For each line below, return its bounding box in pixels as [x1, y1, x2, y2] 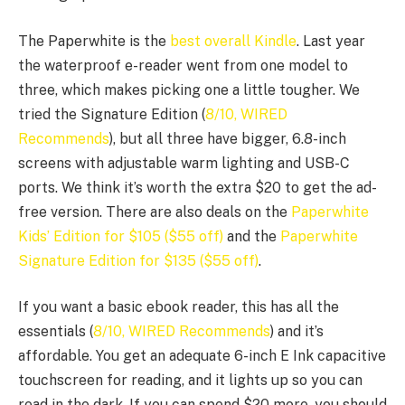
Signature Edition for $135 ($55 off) [18, 251, 259, 269]
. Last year [297, 32, 365, 50]
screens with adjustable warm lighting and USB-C [18, 154, 350, 172]
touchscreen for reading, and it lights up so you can [18, 372, 363, 390]
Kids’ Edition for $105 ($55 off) [18, 227, 223, 245]
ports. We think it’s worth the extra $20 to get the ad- [18, 178, 377, 196]
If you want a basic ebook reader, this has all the [18, 298, 339, 316]
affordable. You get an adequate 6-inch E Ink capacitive [18, 347, 386, 365]
